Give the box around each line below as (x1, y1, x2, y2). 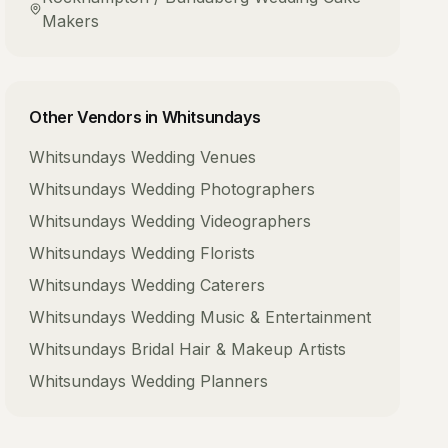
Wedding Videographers (131, 211, 312, 231)
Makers (41, 11, 99, 31)
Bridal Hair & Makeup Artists (131, 339, 347, 359)
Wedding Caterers (131, 275, 266, 295)
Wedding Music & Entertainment (131, 307, 372, 327)
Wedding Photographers (131, 179, 316, 199)
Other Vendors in (29, 107, 162, 127)
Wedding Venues (131, 147, 257, 167)
